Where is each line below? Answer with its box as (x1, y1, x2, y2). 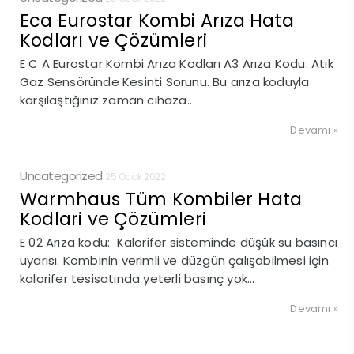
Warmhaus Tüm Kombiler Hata (20, 186, 303, 213)
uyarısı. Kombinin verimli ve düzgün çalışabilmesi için (20, 252, 329, 269)
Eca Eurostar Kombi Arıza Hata (20, 8, 294, 34)
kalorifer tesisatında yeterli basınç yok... (20, 270, 255, 288)
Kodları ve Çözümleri (20, 28, 207, 54)
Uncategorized (20, 168, 103, 185)
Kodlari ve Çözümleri (20, 206, 206, 232)
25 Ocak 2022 (105, 170, 165, 184)
